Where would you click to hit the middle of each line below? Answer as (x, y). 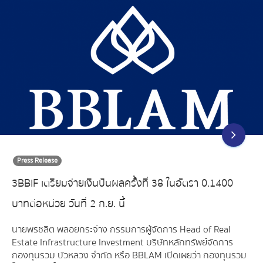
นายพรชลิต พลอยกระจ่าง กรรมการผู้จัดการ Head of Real (121, 230)
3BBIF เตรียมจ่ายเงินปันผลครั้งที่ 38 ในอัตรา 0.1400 (122, 184)
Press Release (37, 161)
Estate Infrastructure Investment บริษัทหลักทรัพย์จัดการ (122, 243)
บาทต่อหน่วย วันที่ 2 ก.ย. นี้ (68, 204)
